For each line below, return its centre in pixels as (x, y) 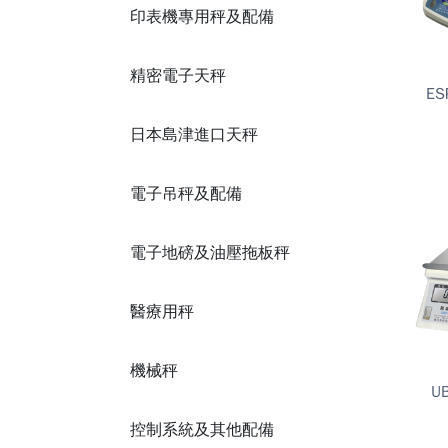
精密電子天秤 (178, 75)
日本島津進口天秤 (194, 134)
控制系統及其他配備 (202, 429)
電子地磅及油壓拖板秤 (210, 252)
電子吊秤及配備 (186, 193)
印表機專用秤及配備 (202, 16)
